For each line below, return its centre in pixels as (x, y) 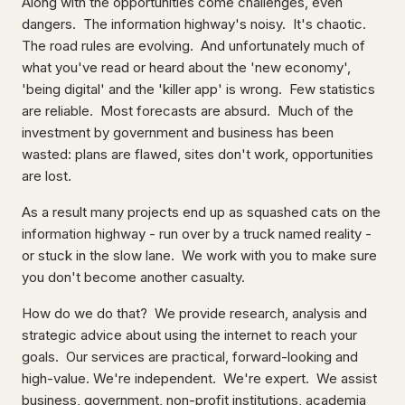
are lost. (50, 176)
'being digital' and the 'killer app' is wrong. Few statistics (198, 89)
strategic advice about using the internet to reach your (189, 335)
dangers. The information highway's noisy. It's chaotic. (196, 24)
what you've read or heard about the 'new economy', (186, 67)
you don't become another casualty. (133, 277)
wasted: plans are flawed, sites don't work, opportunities (198, 154)
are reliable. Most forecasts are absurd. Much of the (188, 111)
